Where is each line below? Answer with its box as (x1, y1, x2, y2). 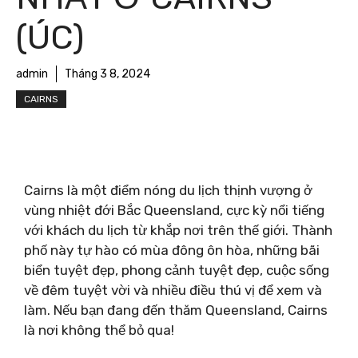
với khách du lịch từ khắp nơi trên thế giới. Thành (24, 221, 332, 238)
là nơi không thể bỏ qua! (24, 321, 174, 338)
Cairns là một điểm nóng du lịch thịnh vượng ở (24, 181, 312, 198)
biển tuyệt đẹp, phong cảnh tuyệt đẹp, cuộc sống (24, 261, 329, 278)
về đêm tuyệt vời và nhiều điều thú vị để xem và (24, 281, 322, 298)
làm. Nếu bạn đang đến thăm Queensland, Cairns (24, 301, 328, 318)
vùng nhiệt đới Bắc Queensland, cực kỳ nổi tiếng (24, 201, 324, 218)
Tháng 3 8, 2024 (65, 67, 150, 81)
